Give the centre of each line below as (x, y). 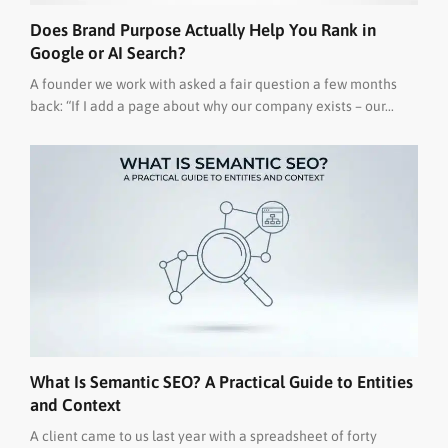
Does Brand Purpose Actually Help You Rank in (203, 30)
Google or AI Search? (108, 53)
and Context (75, 404)
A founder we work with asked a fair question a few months (213, 84)
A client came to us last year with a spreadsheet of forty (203, 435)
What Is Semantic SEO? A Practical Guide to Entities (221, 381)
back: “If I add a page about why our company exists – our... (212, 106)
